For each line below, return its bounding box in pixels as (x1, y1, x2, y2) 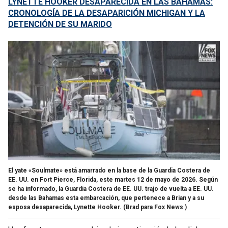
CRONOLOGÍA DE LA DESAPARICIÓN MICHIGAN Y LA (8, 8, 205, 18)
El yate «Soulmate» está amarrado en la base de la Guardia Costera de (8, 166, 210, 174)
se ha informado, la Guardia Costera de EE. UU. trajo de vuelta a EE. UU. (8, 185, 214, 192)
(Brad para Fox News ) (123, 203, 187, 211)
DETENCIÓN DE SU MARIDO (8, 19, 112, 29)
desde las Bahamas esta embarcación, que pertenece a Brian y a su (8, 194, 204, 202)
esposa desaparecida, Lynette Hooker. (8, 203, 122, 211)
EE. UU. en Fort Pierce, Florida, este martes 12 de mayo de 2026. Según (8, 176, 218, 183)
